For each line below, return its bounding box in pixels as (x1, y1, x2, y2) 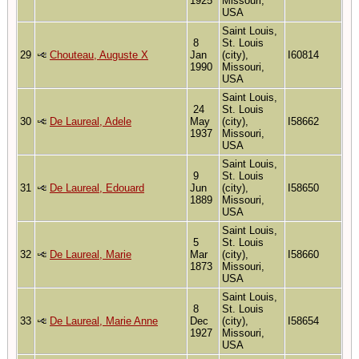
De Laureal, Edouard (50, 181, 144, 194)
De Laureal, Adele (50, 115, 131, 127)
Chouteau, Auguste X (50, 48, 148, 61)
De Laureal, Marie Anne (50, 314, 158, 327)
